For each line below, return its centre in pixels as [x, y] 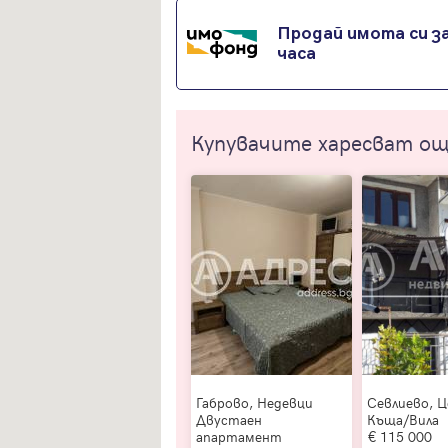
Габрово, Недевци [254, 402]
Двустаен [229, 419]
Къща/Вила [403, 419]
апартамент [239, 436]
